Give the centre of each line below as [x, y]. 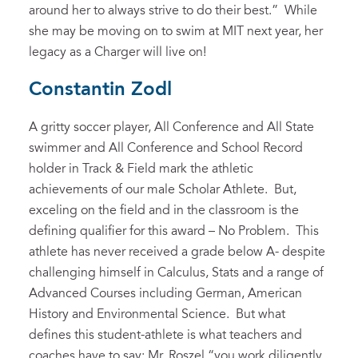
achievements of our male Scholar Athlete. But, [163, 190]
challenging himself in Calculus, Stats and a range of [176, 273]
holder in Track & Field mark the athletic [141, 169]
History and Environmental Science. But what [157, 314]
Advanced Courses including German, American [165, 294]
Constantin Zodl [100, 90]
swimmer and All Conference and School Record [166, 148]
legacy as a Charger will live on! [117, 52]
